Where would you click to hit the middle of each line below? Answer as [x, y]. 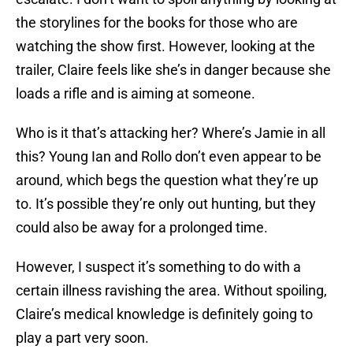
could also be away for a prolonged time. [142, 228]
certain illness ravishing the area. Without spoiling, [171, 291]
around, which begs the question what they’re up [167, 180]
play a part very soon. [82, 338]
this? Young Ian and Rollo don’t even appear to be [169, 157]
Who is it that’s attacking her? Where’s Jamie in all [171, 133]
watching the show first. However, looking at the [165, 46]
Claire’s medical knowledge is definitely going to [164, 314]
